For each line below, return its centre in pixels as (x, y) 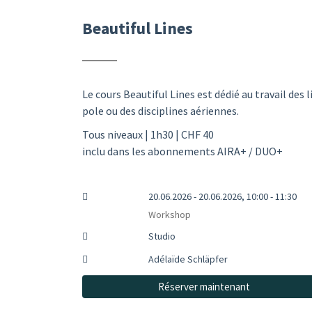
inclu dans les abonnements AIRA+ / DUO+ (182, 151)
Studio (162, 236)
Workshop (169, 214)
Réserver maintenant (204, 287)
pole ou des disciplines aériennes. (161, 111)
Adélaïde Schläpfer (188, 259)
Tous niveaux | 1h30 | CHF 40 (148, 134)
